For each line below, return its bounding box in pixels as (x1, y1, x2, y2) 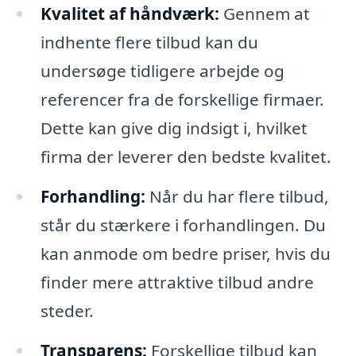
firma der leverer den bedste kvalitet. (40, 145, 331, 168)
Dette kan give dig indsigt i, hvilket (40, 116, 308, 139)
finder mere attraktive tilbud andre (40, 270, 314, 293)
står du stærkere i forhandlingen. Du (40, 213, 326, 236)
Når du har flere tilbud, (145, 184, 329, 207)
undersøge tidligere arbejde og (40, 59, 284, 82)
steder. (40, 299, 94, 322)
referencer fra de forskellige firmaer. (40, 87, 324, 110)
